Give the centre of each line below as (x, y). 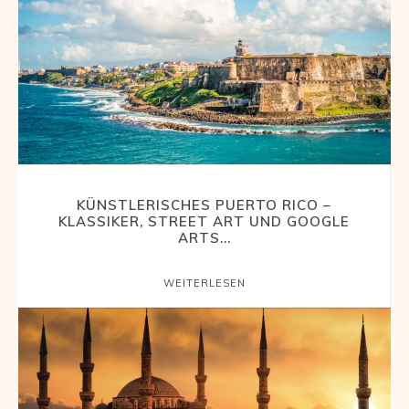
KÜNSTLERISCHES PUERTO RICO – (204, 204)
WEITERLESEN (204, 283)
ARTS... (204, 237)
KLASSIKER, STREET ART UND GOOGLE (204, 221)
